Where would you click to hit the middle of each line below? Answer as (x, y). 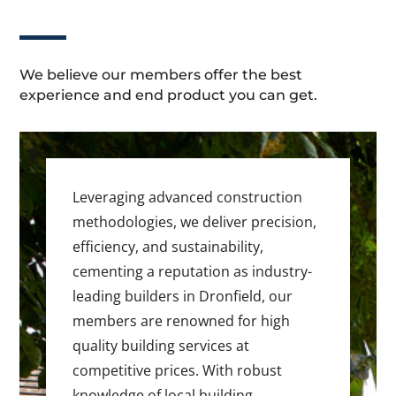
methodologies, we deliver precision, (195, 222)
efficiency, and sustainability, (168, 247)
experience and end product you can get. (169, 95)
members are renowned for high (182, 321)
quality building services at (161, 346)
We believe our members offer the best (161, 75)
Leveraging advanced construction (188, 198)
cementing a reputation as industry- (193, 272)
